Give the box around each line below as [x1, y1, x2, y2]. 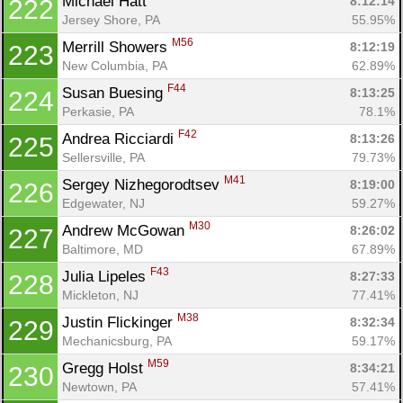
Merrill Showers [62, 38, 172, 56]
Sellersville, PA [62, 149, 145, 165]
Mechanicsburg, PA [62, 333, 172, 348]
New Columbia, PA [62, 58, 167, 73]
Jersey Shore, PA [62, 12, 160, 27]
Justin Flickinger [62, 313, 177, 331]
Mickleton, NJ [62, 287, 139, 302]
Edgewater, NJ [62, 195, 145, 210]
